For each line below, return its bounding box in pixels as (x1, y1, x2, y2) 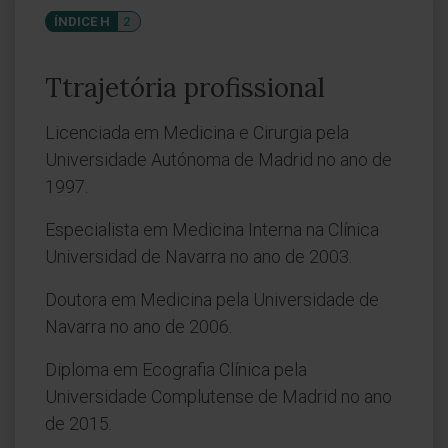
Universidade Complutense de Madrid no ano (45, 386, 392, 407)
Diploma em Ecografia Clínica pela (45, 359, 307, 380)
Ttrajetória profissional (45, 71, 325, 104)
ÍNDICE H (54, 14, 110, 29)
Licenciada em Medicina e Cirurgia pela (45, 122, 349, 143)
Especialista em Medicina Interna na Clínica (45, 219, 379, 240)
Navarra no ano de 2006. (45, 316, 232, 337)
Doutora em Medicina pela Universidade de (45, 289, 379, 310)
